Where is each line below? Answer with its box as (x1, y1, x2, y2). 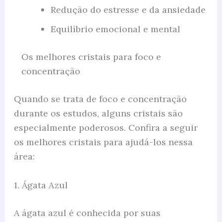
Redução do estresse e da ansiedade (50, 4, 206, 16)
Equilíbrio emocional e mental (50, 23, 180, 35)
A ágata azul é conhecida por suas (13, 207, 161, 219)
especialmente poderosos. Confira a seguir (13, 122, 198, 134)
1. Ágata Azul (13, 179, 68, 191)
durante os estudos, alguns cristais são (13, 108, 183, 119)
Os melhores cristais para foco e (21, 51, 161, 63)
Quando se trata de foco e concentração (13, 93, 187, 105)
